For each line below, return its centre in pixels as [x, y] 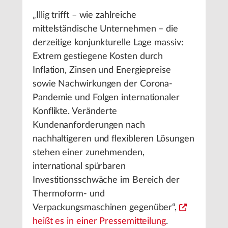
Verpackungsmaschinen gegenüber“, [106, 208]
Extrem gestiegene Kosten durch [98, 56]
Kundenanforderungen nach [89, 125]
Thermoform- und [69, 194]
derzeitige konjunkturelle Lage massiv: [108, 43]
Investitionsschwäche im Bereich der [106, 180]
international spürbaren [79, 166]
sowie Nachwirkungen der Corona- [103, 84]
